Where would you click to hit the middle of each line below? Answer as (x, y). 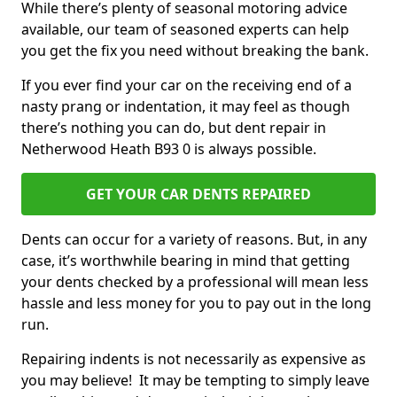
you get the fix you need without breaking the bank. (197, 51)
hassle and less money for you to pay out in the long (196, 303)
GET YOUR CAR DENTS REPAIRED (198, 194)
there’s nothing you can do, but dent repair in (174, 128)
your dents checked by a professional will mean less (195, 282)
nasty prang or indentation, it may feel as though (186, 106)
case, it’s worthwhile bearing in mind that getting (186, 261)
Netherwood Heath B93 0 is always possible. (171, 149)
